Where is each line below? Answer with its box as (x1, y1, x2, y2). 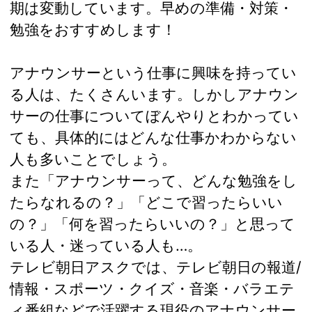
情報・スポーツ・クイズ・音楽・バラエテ (10, 279, 295, 298)
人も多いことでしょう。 (10, 150, 176, 169)
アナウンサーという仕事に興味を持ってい (10, 63, 297, 82)
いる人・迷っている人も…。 (10, 236, 202, 255)
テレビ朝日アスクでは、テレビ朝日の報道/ (10, 258, 302, 276)
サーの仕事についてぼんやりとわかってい (10, 107, 299, 125)
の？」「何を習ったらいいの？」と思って (10, 214, 295, 233)
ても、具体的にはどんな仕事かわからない (10, 128, 297, 147)
